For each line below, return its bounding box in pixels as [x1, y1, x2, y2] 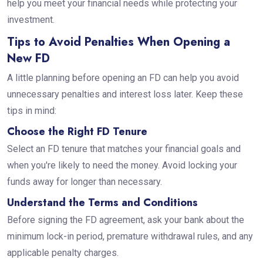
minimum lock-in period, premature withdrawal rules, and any [6, 230, 253, 242]
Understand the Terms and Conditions [6, 194, 201, 210]
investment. [6, 14, 59, 25]
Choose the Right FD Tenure [6, 123, 147, 139]
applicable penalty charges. [6, 247, 121, 258]
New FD [6, 49, 50, 67]
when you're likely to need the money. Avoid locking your [6, 159, 237, 171]
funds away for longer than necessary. [6, 176, 164, 187]
